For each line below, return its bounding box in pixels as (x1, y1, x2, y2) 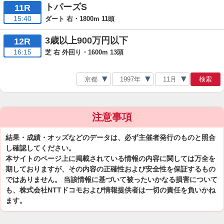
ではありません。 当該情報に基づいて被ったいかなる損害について (5, 175, 217, 183)
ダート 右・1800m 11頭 (44, 14, 114, 22)
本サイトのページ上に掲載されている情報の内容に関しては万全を (5, 154, 215, 162)
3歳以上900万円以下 (44, 35, 128, 45)
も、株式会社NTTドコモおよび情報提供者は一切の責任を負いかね (5, 186, 215, 194)
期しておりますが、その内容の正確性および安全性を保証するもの (5, 165, 215, 173)
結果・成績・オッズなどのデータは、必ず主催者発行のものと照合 (5, 133, 215, 141)
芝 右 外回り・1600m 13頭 (44, 48, 123, 56)
